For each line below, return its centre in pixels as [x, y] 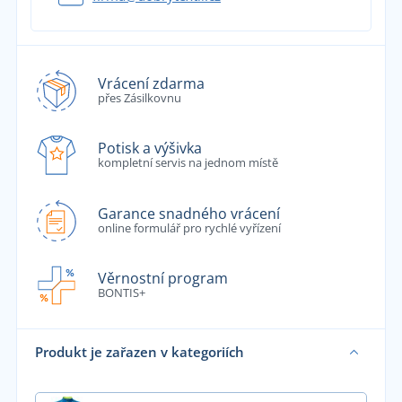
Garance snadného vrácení [188, 213]
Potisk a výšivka [149, 149]
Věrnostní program [162, 279]
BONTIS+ [121, 293]
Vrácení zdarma [151, 83]
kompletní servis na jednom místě [188, 163]
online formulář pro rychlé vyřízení [189, 227]
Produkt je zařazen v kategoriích [139, 352]
